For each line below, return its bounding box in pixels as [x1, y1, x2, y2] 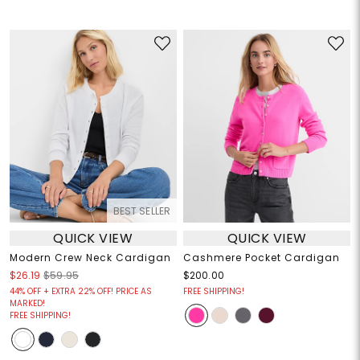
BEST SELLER [112, 204, 170, 219]
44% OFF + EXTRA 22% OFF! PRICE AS [9, 285, 152, 298]
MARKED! [9, 297, 45, 310]
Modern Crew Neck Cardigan [9, 251, 171, 265]
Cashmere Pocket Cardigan [183, 251, 340, 265]
